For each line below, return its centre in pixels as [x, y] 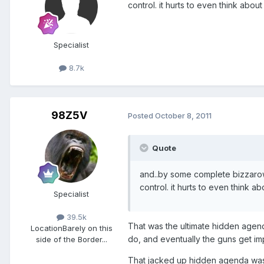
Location [46, 228]
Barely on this [87, 228]
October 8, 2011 [183, 116]
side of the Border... [71, 240]
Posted [141, 116]
